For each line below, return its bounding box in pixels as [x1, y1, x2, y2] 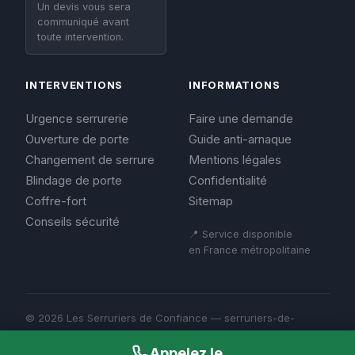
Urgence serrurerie [25, 111, 128, 126]
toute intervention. [37, 31, 124, 43]
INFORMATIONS [189, 78, 281, 91]
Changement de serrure [25, 152, 155, 167]
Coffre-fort [25, 193, 86, 208]
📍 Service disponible [189, 228, 292, 240]
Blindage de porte [25, 173, 122, 188]
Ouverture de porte [25, 132, 129, 147]
